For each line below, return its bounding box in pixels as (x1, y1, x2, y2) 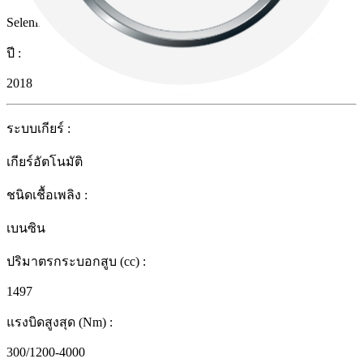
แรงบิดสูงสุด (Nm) (6, 315, 106, 330)
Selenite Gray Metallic (6, 15, 121, 30)
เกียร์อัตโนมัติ (6, 155, 83, 169)
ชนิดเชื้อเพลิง (6, 188, 81, 203)
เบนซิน (6, 221, 45, 236)
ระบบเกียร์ (6, 122, 64, 136)
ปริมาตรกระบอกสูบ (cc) (6, 254, 139, 269)
